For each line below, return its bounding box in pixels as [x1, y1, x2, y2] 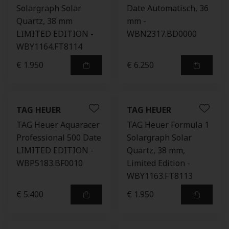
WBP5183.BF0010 [16, 157, 83, 169]
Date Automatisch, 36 [127, 3, 209, 14]
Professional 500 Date [16, 132, 101, 143]
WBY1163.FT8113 [127, 170, 193, 181]
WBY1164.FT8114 [16, 41, 82, 52]
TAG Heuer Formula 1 [127, 119, 209, 130]
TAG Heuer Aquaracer [16, 119, 100, 130]
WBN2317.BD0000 [127, 28, 197, 39]
